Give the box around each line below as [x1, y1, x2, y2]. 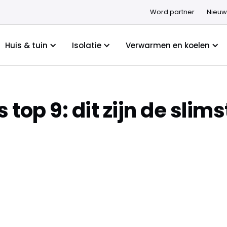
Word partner [149, 7, 195, 17]
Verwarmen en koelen [125, 40, 210, 51]
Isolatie [71, 40, 101, 51]
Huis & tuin [5, 40, 48, 51]
